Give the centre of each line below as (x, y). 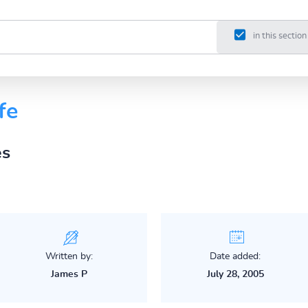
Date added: (235, 256)
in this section (279, 36)
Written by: (69, 256)
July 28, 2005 (235, 274)
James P (69, 274)
